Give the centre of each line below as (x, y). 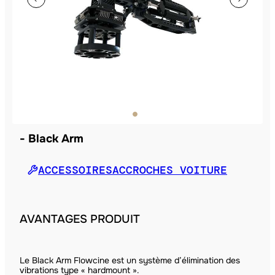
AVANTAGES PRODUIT (80, 219)
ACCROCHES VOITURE (170, 170)
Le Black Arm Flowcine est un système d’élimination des (130, 260)
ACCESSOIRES (75, 170)
